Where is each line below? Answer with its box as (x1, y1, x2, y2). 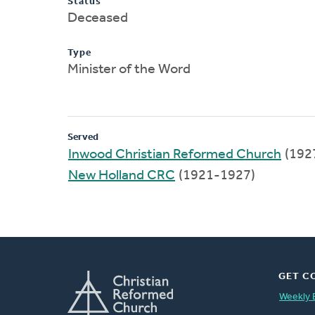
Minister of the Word (67, 62, 191, 77)
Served (67, 131, 98, 143)
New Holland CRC (68, 168, 175, 183)
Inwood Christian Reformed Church (68, 147, 281, 162)
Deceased (67, 11, 128, 25)
